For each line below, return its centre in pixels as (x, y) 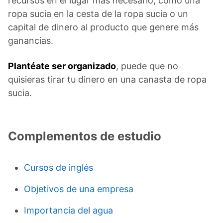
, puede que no (147, 66)
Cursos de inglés (58, 167)
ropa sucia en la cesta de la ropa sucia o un (98, 13)
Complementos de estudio (85, 136)
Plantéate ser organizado (62, 66)
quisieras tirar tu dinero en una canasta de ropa (107, 79)
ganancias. (31, 40)
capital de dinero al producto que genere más (103, 27)
